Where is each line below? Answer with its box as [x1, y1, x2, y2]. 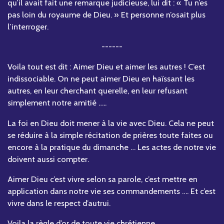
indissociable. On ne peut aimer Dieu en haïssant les [7, 73, 194, 84]
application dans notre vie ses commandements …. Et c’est [7, 186, 215, 196]
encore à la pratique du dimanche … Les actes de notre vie [7, 141, 216, 152]
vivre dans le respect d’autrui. [7, 198, 110, 208]
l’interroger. [7, 21, 50, 31]
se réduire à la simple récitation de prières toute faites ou [7, 129, 213, 140]
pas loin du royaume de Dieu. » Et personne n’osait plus [7, 9, 205, 19]
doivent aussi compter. [7, 153, 89, 164]
